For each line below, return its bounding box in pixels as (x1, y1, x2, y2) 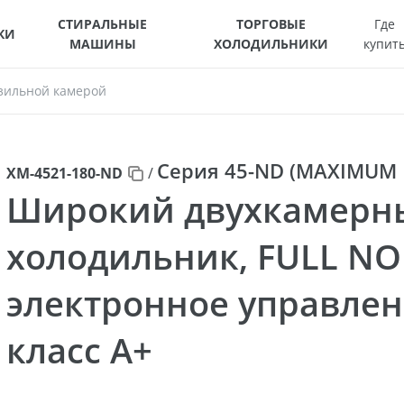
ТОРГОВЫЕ (236, 14, 307, 32)
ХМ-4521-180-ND (5, 163, 123, 183)
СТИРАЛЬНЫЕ (58, 14, 148, 32)
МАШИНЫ (69, 34, 136, 52)
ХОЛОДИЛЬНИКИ (214, 34, 329, 52)
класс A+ (5, 326, 152, 373)
